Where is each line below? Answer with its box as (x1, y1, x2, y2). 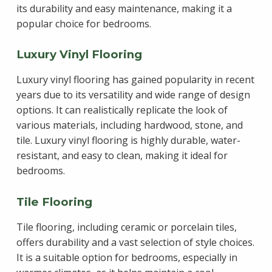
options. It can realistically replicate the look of (16, 103, 228, 117)
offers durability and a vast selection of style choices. (16, 236, 254, 250)
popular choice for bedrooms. (16, 16, 151, 30)
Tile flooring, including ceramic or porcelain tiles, (16, 220, 237, 234)
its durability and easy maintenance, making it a (16, 1, 232, 15)
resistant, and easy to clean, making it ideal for (16, 149, 228, 163)
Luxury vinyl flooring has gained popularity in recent (16, 73, 254, 87)
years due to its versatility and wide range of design (16, 88, 250, 102)
